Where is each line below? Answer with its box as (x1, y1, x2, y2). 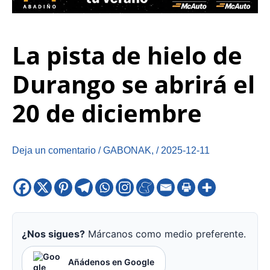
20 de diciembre (12, 96, 202, 130)
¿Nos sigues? (22, 228, 85, 240)
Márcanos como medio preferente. (85, 228, 246, 240)
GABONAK (103, 145, 151, 156)
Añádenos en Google (68, 257, 154, 268)
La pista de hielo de (12, 39, 242, 72)
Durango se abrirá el (12, 67, 255, 101)
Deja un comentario (12, 145, 96, 156)
